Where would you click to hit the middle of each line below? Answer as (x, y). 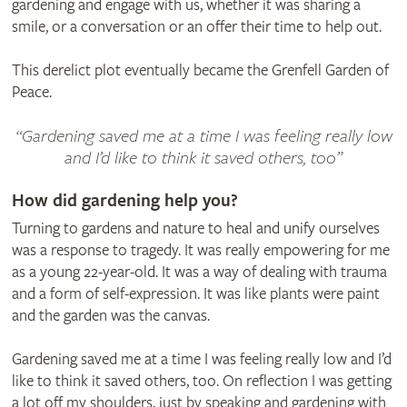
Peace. (31, 92)
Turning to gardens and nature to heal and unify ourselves (195, 228)
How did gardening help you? (124, 201)
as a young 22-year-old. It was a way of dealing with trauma (199, 272)
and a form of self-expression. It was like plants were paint (195, 293)
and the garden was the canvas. (110, 315)
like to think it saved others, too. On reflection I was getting (201, 381)
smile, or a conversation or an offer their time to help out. (196, 26)
